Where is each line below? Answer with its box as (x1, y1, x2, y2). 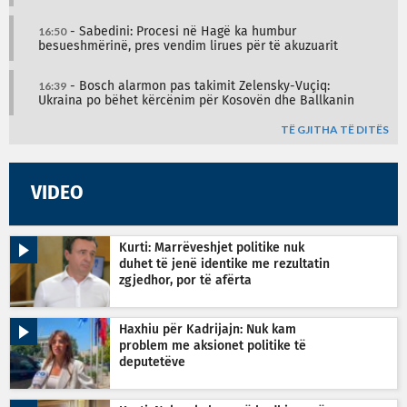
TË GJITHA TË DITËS (281, 123, 389, 137)
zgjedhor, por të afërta (119, 274, 252, 288)
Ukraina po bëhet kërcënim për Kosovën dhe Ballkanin (38, 94, 354, 108)
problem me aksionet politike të (119, 340, 306, 353)
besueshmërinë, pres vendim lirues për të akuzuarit (38, 40, 338, 54)
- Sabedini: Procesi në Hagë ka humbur (66, 25, 296, 39)
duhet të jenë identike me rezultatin (119, 258, 330, 272)
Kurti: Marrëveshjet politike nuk (119, 242, 304, 255)
